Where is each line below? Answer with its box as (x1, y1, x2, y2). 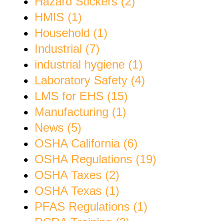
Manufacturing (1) (35, 105, 126, 118)
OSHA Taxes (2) (35, 168, 119, 182)
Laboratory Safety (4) (35, 73, 145, 87)
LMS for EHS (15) (35, 89, 128, 103)
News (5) (35, 120, 81, 134)
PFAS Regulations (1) (35, 199, 147, 213)
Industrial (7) (35, 41, 100, 55)
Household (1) (35, 26, 108, 39)
